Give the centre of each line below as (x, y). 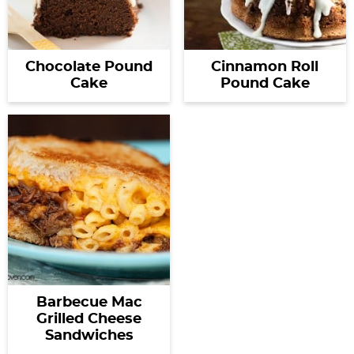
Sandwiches (89, 336)
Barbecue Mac (89, 303)
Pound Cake (265, 84)
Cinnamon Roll (265, 68)
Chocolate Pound (89, 68)
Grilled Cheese (89, 319)
